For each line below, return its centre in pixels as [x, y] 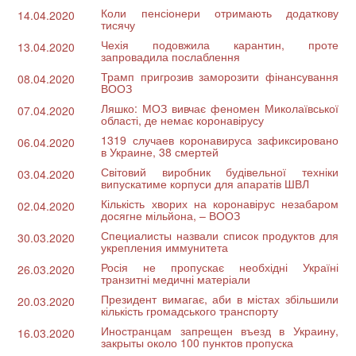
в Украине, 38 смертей [160, 151]
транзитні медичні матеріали [176, 279]
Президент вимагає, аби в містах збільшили [220, 298]
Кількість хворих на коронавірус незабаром [220, 203]
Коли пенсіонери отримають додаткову [220, 12]
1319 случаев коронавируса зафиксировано [220, 139]
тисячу [118, 24]
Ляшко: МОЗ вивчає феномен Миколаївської [220, 108]
